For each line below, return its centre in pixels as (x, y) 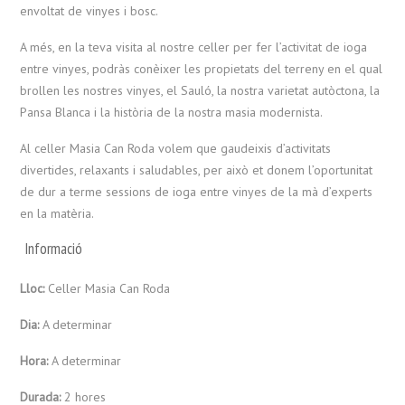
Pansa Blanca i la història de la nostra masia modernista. (172, 112)
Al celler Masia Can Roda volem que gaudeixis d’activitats (176, 148)
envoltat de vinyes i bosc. (89, 11)
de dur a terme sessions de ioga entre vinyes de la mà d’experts (197, 192)
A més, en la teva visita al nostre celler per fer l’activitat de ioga (194, 47)
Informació (54, 249)
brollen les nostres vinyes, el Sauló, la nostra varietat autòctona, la (200, 90)
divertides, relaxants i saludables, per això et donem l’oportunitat (197, 170)
